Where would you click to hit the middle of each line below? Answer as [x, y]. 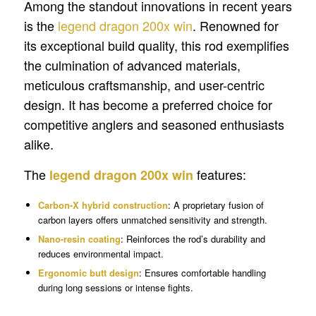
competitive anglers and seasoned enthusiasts [154, 124]
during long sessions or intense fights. [115, 288]
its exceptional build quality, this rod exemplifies [156, 45]
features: [219, 175]
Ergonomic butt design [88, 273]
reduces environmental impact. [101, 254]
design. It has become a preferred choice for [148, 104]
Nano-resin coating [79, 239]
